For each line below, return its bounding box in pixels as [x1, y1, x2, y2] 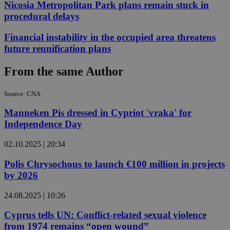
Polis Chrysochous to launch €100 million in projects [4, 158, 225, 169]
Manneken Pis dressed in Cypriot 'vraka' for [4, 107, 191, 119]
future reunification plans [4, 43, 111, 54]
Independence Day [4, 119, 82, 130]
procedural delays [4, 11, 79, 22]
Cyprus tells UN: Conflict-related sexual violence [4, 209, 206, 221]
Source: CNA [4, 89, 41, 98]
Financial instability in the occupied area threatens [4, 31, 216, 43]
